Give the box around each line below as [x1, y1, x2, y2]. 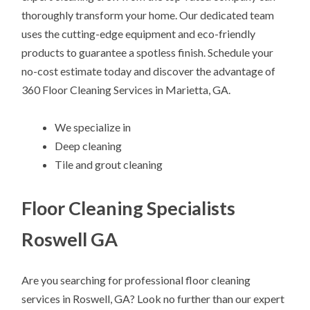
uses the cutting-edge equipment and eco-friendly [21, 26, 256, 40]
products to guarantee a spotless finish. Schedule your [21, 45, 274, 59]
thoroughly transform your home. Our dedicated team [21, 8, 275, 21]
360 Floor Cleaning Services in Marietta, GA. [21, 82, 231, 96]
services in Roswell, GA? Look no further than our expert [21, 292, 285, 306]
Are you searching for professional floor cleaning [21, 273, 251, 287]
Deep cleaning [55, 138, 122, 152]
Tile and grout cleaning [55, 157, 163, 171]
